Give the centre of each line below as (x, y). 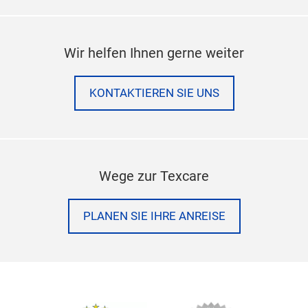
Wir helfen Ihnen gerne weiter (154, 53)
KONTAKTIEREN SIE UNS (154, 93)
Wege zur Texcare (154, 176)
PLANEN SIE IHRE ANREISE (154, 216)
